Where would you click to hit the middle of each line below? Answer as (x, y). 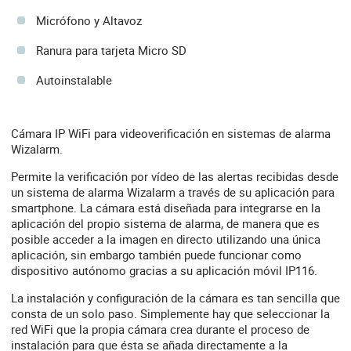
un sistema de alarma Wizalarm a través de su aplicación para (173, 192)
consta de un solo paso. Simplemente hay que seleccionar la (170, 313)
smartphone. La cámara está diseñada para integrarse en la (166, 208)
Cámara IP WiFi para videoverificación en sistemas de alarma (171, 133)
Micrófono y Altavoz (89, 20)
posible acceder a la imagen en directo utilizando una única (166, 239)
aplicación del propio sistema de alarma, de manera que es (165, 223)
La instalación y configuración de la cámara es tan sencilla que (175, 298)
